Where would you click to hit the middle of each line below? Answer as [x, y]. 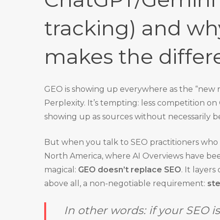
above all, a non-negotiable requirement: [126, 183]
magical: [61, 170]
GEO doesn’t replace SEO [130, 170]
